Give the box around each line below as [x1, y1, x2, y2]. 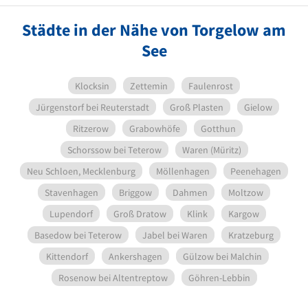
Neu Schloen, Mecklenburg [27, 164, 135, 177]
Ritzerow [72, 122, 109, 135]
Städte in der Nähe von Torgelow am [22, 19, 286, 41]
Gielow [244, 100, 272, 113]
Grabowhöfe [129, 122, 180, 135]
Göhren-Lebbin [188, 271, 250, 284]
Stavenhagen [45, 186, 98, 199]
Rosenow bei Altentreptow [58, 271, 168, 284]
